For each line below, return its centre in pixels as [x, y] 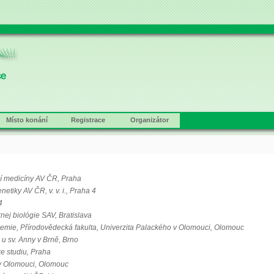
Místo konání [27, 120]
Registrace [88, 120]
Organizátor [149, 120]
